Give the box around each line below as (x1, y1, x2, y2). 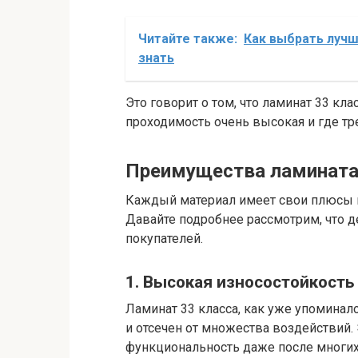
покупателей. (125, 231, 203, 247)
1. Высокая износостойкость (125, 272, 354, 292)
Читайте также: (138, 31, 237, 47)
